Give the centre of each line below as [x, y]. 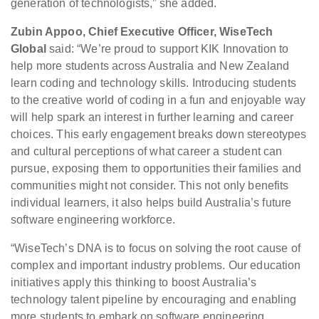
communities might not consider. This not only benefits [150, 186]
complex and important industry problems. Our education [156, 266]
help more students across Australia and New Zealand [150, 66]
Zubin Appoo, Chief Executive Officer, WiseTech [142, 32]
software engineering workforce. [93, 220]
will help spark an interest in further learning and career [152, 117]
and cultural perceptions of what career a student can [147, 152]
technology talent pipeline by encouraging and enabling [154, 300]
